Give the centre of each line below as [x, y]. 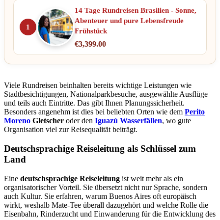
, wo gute [177, 121]
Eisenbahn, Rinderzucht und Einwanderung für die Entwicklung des [110, 214]
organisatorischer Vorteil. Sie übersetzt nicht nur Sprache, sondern [106, 187]
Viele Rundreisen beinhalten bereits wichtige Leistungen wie [98, 85]
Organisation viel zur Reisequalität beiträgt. [71, 130]
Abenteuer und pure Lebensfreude [129, 21]
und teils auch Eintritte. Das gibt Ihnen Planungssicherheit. [94, 103]
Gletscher [47, 121]
